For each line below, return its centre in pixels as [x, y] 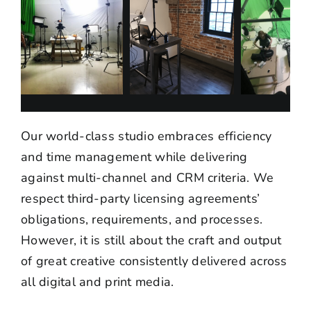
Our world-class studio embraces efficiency [146, 136]
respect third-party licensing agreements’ [140, 198]
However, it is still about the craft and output [151, 240]
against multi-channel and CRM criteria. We [147, 177]
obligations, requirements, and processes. [142, 219]
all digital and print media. [97, 281]
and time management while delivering [134, 157]
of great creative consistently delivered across [154, 261]
